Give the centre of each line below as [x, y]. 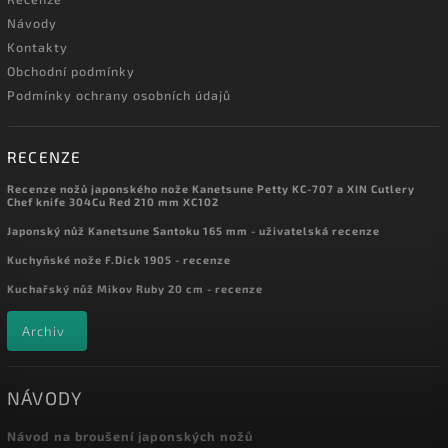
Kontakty [37, 47]
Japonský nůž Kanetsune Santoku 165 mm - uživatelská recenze [193, 231]
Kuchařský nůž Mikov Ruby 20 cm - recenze [135, 289]
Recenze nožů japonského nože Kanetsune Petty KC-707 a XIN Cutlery [211, 189]
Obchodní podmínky [71, 71]
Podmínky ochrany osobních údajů [119, 95]
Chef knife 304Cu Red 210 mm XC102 [113, 202]
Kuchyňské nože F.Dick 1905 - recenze [119, 260]
